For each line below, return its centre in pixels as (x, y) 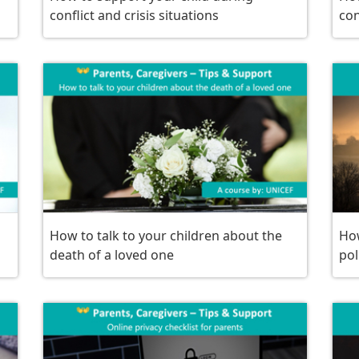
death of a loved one (111, 254)
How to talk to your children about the (165, 235)
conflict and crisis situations (134, 16)
